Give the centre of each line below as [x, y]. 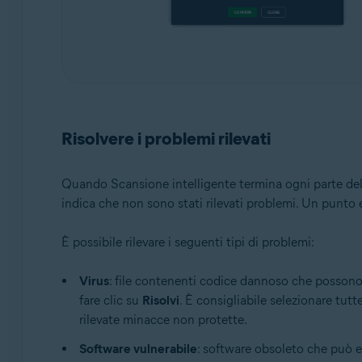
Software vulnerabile [138, 349]
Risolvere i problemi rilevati [166, 139]
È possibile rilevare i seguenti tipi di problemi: [187, 242]
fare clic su [110, 301]
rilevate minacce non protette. [163, 320]
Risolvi [160, 301]
